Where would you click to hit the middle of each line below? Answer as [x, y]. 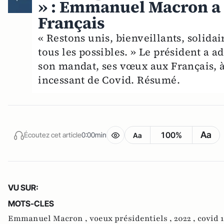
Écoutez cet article [53, 135]
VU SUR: [23, 187]
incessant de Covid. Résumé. [109, 80]
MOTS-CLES [31, 203]
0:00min [94, 135]
